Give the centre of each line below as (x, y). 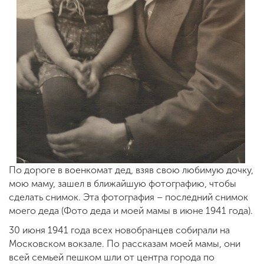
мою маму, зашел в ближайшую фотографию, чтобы (123, 183)
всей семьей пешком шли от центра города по (112, 257)
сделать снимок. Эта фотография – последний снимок (128, 197)
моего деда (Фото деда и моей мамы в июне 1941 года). (131, 210)
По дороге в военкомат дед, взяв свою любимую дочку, (131, 170)
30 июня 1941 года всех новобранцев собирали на (119, 230)
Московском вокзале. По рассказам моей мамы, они (125, 243)
